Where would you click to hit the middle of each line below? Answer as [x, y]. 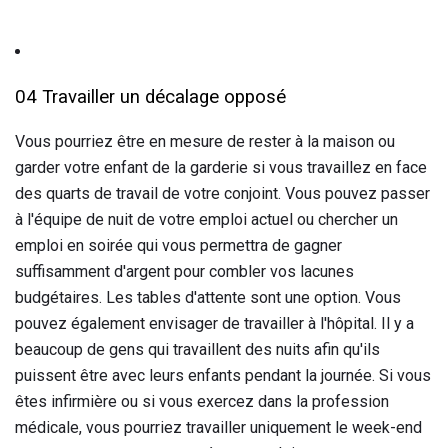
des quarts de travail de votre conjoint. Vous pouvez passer [222, 193]
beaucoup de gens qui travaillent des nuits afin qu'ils [197, 349]
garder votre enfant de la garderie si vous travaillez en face [221, 167]
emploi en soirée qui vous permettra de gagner [178, 245]
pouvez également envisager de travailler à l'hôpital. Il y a [214, 323]
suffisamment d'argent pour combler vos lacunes [184, 271]
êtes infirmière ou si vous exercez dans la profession [202, 401]
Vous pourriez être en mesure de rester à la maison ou [205, 141]
